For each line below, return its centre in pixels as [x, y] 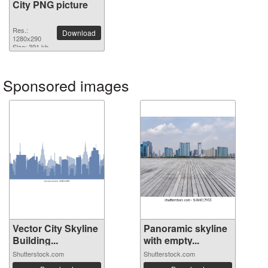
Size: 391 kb [31, 47]
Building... [35, 240]
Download [79, 33]
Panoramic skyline [185, 228]
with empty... [171, 240]
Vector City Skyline [55, 228]
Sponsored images [66, 85]
